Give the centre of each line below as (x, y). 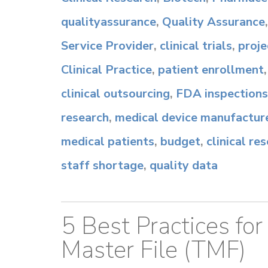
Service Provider (107, 46)
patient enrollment (211, 70)
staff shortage (102, 165)
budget (180, 141)
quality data (184, 165)
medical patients (108, 141)
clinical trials (196, 46)
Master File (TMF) (153, 250)
